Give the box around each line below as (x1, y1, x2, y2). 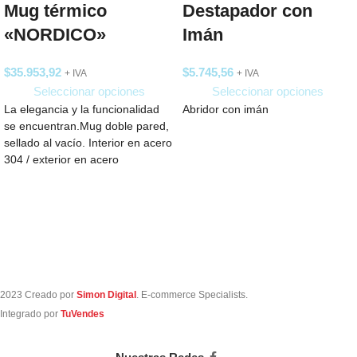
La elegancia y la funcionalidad (4, 104, 159, 116)
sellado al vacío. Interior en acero (4, 137, 172, 150)
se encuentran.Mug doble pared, (4, 120, 169, 133)
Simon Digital (76, 289, 136, 301)
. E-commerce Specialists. (136, 289, 248, 301)
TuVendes (58, 308, 104, 320)
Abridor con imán (182, 104, 269, 116)
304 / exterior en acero (4, 154, 119, 167)
